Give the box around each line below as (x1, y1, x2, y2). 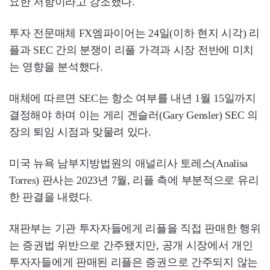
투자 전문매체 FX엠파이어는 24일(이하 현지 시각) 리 (9, 27, 260, 40)
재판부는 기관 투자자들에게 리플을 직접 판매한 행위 (9, 222, 261, 235)
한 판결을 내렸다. (9, 191, 92, 204)
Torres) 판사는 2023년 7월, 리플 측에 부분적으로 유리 (9, 174, 259, 187)
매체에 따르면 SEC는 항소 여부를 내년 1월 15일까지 (9, 92, 256, 105)
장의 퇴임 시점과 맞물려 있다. (9, 126, 151, 139)
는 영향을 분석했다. (9, 61, 103, 74)
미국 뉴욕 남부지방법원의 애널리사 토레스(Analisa (9, 157, 248, 170)
